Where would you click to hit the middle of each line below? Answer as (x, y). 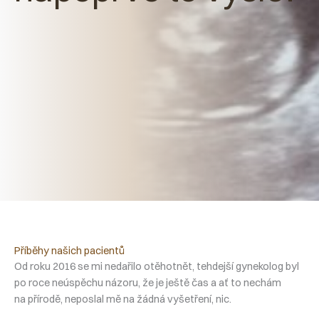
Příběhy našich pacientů (69, 251)
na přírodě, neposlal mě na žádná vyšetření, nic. (123, 299)
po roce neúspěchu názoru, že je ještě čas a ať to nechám (148, 283)
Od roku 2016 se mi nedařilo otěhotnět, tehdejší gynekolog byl (157, 266)
